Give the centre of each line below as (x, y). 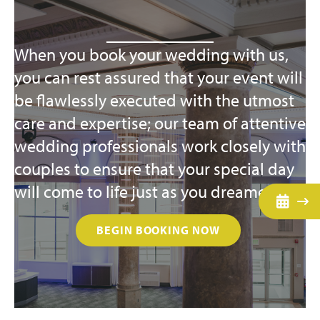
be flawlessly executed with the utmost (154, 100)
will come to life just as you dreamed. (147, 191)
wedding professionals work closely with (160, 145)
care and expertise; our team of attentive (160, 122)
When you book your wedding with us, (151, 54)
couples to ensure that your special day (154, 168)
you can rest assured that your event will (159, 77)
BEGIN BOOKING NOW (158, 230)
